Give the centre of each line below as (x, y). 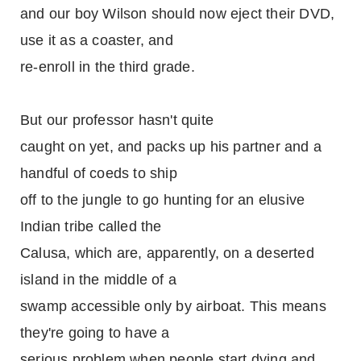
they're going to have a (95, 333)
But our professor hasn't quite (117, 120)
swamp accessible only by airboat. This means (173, 306)
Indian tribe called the (91, 226)
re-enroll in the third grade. (108, 67)
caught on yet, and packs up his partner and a (171, 147)
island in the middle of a (98, 280)
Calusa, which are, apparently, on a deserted (167, 253)
